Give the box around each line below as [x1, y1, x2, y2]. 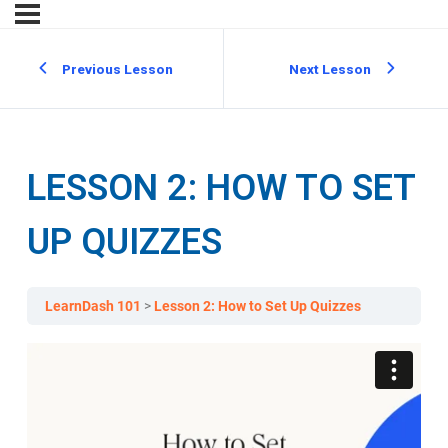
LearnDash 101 [45, 298, 144, 315]
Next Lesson [289, 60, 371, 77]
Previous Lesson [62, 60, 173, 77]
